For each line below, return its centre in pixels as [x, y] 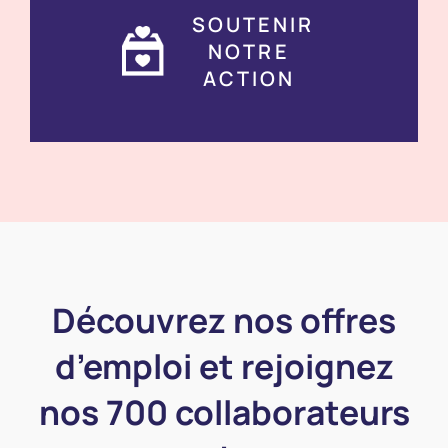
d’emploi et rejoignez [224, 365]
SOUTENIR [252, 24]
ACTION [249, 78]
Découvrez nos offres [224, 319]
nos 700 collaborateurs [224, 411]
